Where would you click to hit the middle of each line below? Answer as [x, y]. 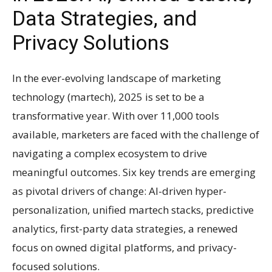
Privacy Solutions [91, 42]
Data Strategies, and [105, 18]
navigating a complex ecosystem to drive [110, 153]
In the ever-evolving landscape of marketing [117, 78]
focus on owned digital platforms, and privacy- [124, 247]
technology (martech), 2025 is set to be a [108, 97]
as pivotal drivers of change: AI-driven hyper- [119, 191]
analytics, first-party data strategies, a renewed [125, 228]
